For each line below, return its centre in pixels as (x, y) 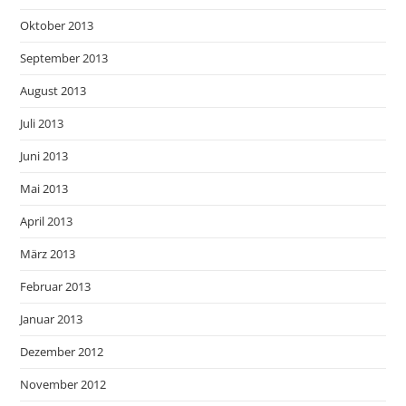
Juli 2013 (42, 123)
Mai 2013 (44, 188)
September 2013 (64, 58)
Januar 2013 (52, 319)
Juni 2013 (44, 155)
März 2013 (48, 253)
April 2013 (47, 221)
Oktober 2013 (57, 25)
